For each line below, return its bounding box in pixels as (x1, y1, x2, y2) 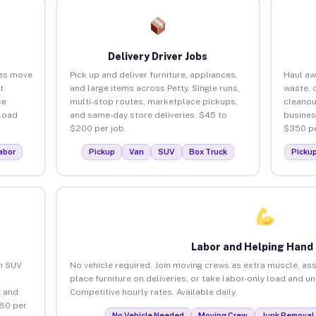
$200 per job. (69, 123, 126, 133)
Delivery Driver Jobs (108, 50, 208, 62)
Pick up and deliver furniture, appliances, (69, 69, 238, 80)
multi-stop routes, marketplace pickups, (69, 96, 238, 107)
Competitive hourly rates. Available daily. (69, 286, 237, 297)
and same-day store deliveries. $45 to (69, 109, 227, 120)
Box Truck (188, 147, 227, 156)
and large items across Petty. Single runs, (69, 83, 240, 93)
